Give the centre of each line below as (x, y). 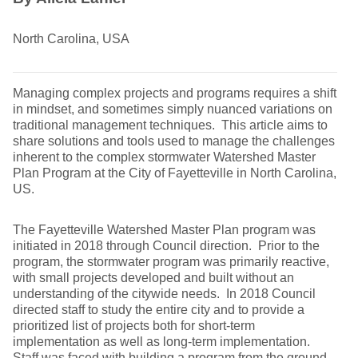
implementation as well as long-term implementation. (163, 342)
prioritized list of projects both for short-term (134, 326)
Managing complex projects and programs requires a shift (175, 93)
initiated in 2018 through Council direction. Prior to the (166, 246)
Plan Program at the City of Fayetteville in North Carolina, (175, 173)
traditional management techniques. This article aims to (170, 125)
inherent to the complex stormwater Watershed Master (164, 157)
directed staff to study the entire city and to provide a (159, 310)
